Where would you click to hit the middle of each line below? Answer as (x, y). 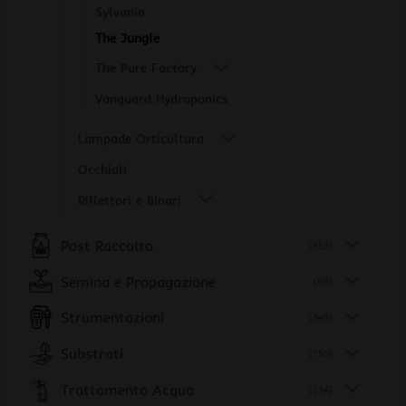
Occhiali (102, 170)
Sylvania (120, 11)
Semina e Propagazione (138, 281)
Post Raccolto (107, 245)
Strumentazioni (112, 318)
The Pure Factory (146, 68)
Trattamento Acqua (127, 389)
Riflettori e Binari (130, 200)
